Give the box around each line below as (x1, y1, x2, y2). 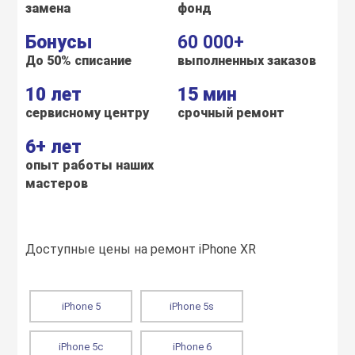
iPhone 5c (59, 341, 104, 353)
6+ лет (25, 136, 82, 158)
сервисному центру (25, 105, 150, 120)
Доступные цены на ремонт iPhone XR (25, 242, 257, 257)
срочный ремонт (177, 105, 284, 120)
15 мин (177, 84, 237, 105)
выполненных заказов (177, 53, 316, 68)
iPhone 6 (172, 341, 212, 353)
